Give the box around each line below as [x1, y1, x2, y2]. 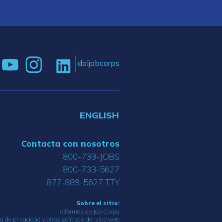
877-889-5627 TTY [47, 176, 119, 187]
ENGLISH [80, 110, 119, 121]
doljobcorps [78, 57, 119, 68]
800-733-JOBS [63, 151, 119, 162]
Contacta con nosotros [21, 138, 119, 149]
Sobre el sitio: [76, 199, 119, 207]
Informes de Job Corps [60, 207, 119, 215]
